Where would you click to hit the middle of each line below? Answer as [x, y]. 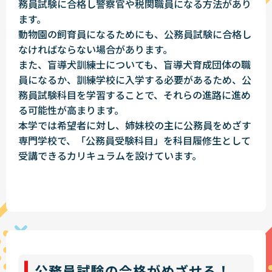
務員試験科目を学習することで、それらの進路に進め [134, 95]
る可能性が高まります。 [71, 110]
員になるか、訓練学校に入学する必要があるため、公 [135, 80]
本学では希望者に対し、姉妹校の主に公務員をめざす [135, 125]
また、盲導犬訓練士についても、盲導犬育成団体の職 [134, 65]
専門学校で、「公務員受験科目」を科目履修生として [134, 141]
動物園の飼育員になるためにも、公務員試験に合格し [135, 34]
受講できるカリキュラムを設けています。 [110, 156]
